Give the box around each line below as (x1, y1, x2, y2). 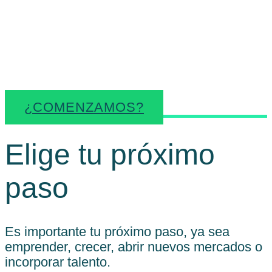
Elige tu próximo (5, 138, 215, 171)
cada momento (15, 16, 144, 38)
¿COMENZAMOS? (24, 100, 144, 115)
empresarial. (15, 38, 123, 60)
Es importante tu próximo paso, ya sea (5, 223, 229, 239)
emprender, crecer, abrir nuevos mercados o (5, 239, 262, 254)
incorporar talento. (5, 254, 110, 270)
